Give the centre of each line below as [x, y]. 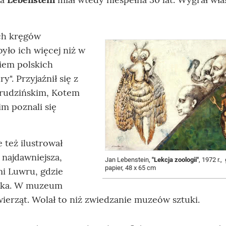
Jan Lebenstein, [128, 159]
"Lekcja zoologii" [175, 159]
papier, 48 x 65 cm [130, 167]
